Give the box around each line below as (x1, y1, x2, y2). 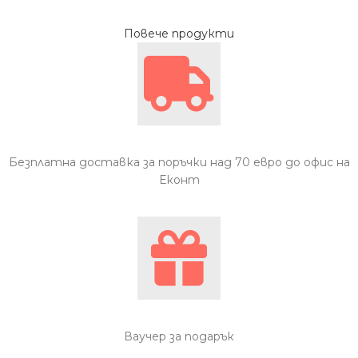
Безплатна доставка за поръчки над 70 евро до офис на (8, 155, 350, 170)
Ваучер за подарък (124, 329, 234, 344)
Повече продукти (124, 26, 234, 41)
